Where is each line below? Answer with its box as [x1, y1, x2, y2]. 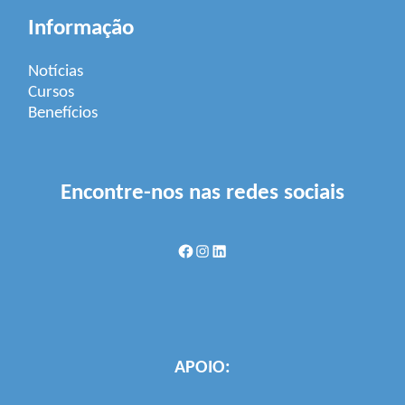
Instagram [193, 241, 264, 259]
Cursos [28, 83, 75, 101]
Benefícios [28, 104, 99, 122]
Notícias [28, 62, 84, 80]
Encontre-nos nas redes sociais [61, 181, 344, 204]
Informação [28, 16, 135, 40]
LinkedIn [211, 241, 269, 259]
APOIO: [174, 359, 231, 378]
